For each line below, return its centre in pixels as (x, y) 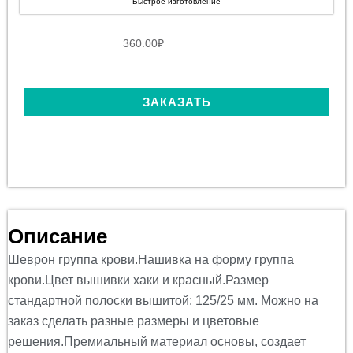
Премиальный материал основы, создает (185, 341)
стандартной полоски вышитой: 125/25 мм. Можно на (163, 300)
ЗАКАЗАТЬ (176, 102)
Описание (58, 236)
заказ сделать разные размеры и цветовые (134, 321)
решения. (36, 341)
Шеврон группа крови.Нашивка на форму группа (151, 259)
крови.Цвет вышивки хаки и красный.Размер (138, 280)
